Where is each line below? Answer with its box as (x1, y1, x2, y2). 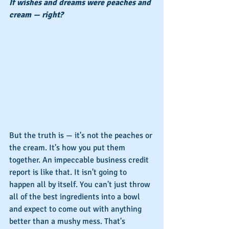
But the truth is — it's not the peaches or (9, 130, 154, 141)
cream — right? (9, 10, 63, 20)
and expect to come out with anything (9, 203, 144, 214)
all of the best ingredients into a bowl (9, 191, 142, 202)
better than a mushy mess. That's (9, 216, 127, 226)
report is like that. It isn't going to (9, 167, 129, 177)
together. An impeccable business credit (9, 154, 151, 165)
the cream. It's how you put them (9, 142, 127, 153)
